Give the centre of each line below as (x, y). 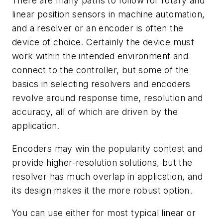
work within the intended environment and (100, 56)
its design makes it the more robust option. (102, 190)
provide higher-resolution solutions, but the (102, 162)
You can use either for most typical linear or (104, 213)
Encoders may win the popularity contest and (108, 148)
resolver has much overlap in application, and (107, 176)
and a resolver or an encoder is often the (98, 28)
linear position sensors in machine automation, (109, 14)
